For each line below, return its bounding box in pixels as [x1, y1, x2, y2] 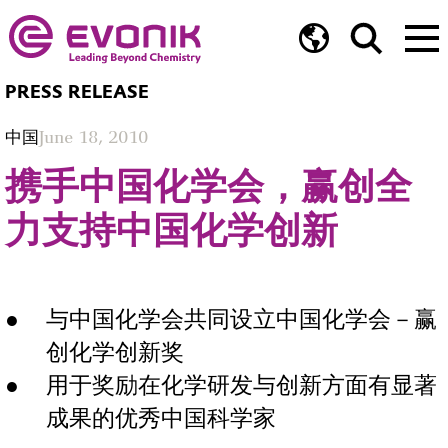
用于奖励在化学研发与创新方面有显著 [45, 371, 437, 399]
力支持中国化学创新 [5, 207, 338, 252]
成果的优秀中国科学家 [45, 404, 276, 432]
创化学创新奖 [45, 338, 184, 366]
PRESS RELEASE [5, 81, 149, 104]
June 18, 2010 [39, 126, 148, 147]
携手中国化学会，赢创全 [5, 163, 412, 208]
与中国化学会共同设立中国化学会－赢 [45, 305, 437, 333]
